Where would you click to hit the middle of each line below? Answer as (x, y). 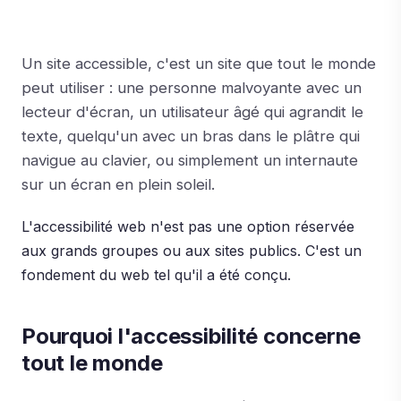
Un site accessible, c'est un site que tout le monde (199, 64)
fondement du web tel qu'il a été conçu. (156, 275)
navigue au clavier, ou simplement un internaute (190, 160)
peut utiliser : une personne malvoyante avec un (192, 88)
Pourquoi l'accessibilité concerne (192, 336)
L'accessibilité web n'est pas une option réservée (188, 226)
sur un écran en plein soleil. (118, 184)
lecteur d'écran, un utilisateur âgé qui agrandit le (192, 112)
